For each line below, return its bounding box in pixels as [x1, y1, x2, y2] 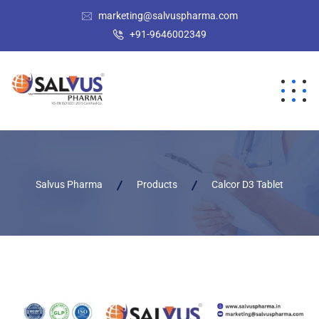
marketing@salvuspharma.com [98, 10, 238, 21]
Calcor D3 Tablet [211, 178, 283, 190]
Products [137, 178, 177, 190]
